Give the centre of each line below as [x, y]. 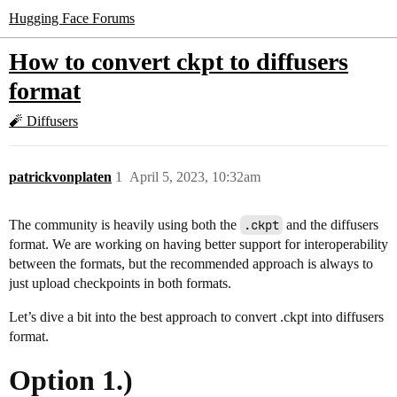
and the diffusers [331, 225]
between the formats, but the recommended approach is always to [191, 264]
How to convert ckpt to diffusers [179, 62]
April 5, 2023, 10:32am [195, 177]
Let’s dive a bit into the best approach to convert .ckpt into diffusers [196, 317]
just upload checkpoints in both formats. [120, 283]
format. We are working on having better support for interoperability [198, 244]
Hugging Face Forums [72, 18]
